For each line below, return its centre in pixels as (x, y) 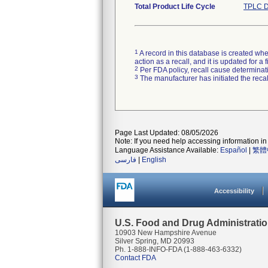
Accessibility (234, 191)
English (154, 160)
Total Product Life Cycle (175, 7)
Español (234, 150)
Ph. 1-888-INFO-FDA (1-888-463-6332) (178, 249)
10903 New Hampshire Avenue (166, 233)
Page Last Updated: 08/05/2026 (167, 133)
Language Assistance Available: (167, 150)
